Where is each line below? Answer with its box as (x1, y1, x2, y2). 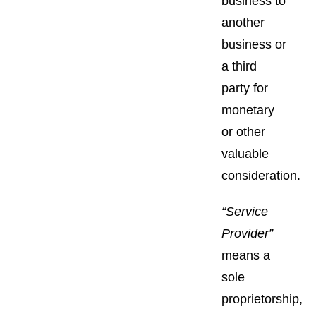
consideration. (221, 168, 300, 183)
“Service (221, 204, 268, 219)
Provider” (221, 226, 273, 241)
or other (221, 124, 265, 139)
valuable (221, 146, 269, 161)
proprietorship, (221, 291, 303, 306)
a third (221, 59, 257, 73)
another (221, 15, 265, 30)
